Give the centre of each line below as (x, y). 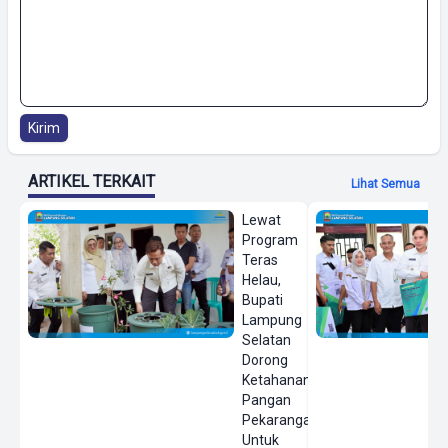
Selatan (267, 339)
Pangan (267, 399)
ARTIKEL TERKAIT (91, 181)
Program (270, 239)
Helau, (262, 279)
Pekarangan (281, 419)
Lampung (272, 319)
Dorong (265, 359)
